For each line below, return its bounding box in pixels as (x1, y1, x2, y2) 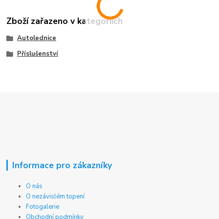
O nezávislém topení (26, 192, 85, 201)
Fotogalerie (26, 202, 60, 211)
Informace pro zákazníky (12, 159, 112, 171)
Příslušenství (17, 49, 58, 58)
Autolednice (17, 34, 56, 43)
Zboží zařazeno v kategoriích (6, 15, 123, 27)
